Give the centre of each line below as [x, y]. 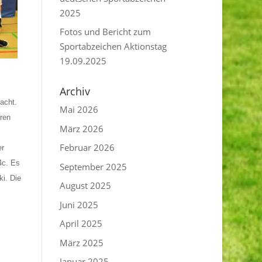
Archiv [75, 91]
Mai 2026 [79, 109]
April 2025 [81, 223]
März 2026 [82, 128]
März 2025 [82, 242]
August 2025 [86, 185]
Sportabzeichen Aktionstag [113, 46]
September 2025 [94, 166]
